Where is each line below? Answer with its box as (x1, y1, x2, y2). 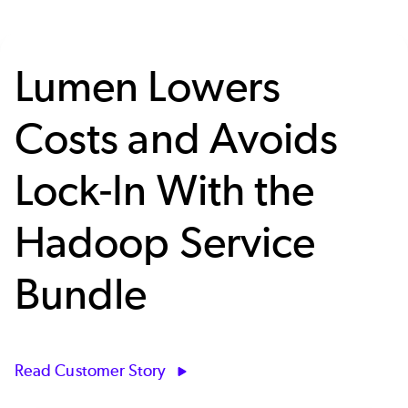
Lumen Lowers (15, 60, 280, 113)
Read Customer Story (15, 361, 167, 382)
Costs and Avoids (15, 112, 339, 165)
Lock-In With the (15, 164, 315, 217)
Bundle (15, 268, 148, 321)
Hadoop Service (15, 216, 316, 269)
